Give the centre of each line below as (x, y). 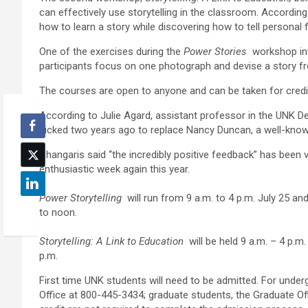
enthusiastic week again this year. (114, 169)
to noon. (58, 213)
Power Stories (215, 52)
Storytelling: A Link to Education (111, 242)
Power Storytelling (80, 198)
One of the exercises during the (111, 52)
